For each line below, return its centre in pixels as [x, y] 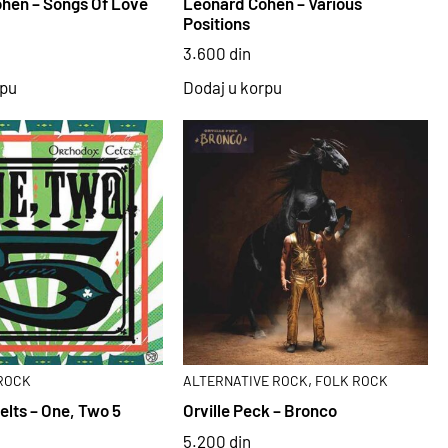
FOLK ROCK [352, 380]
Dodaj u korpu [233, 86]
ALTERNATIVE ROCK [246, 380]
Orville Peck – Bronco [260, 410]
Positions [217, 22]
